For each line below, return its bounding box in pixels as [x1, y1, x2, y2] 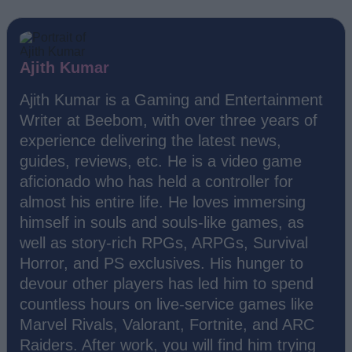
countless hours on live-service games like [20, 295, 313, 313]
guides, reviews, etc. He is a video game [20, 152, 302, 170]
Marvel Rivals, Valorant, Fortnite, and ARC [20, 315, 314, 333]
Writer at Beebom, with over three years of [20, 111, 317, 129]
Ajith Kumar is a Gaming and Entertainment [20, 90, 323, 108]
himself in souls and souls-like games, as [20, 213, 304, 231]
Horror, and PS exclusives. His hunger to [20, 254, 303, 272]
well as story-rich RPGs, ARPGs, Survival [20, 233, 308, 251]
